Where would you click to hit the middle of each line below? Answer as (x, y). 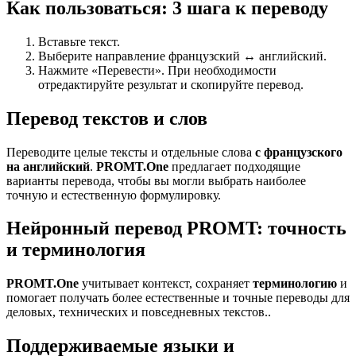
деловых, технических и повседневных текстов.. (139, 312)
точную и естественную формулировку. (114, 195)
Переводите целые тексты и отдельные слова (131, 152)
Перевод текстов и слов (107, 118)
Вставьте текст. (79, 41)
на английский (48, 166)
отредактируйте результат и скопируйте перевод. (171, 84)
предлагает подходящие (234, 166)
